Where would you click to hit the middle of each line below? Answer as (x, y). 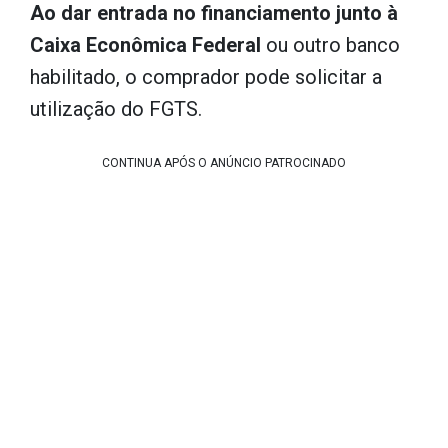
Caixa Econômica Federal (145, 45)
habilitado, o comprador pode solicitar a (206, 77)
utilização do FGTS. (116, 109)
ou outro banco (330, 45)
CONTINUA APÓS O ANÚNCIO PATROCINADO (224, 163)
